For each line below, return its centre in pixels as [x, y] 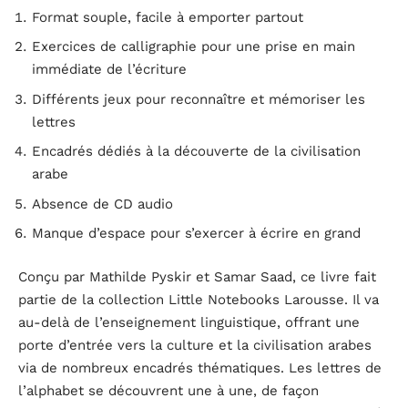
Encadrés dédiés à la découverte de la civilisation [196, 152]
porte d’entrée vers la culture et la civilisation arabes [195, 345]
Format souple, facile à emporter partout [168, 17]
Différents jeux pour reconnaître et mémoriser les [199, 99]
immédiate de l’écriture [109, 70]
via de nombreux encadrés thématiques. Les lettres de [200, 367]
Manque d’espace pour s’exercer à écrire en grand [196, 234]
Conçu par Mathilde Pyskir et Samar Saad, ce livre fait [197, 276]
